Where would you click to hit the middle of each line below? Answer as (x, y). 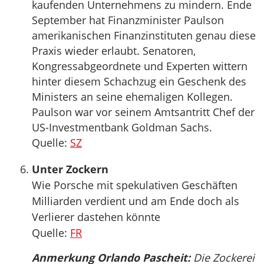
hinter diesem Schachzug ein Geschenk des (139, 81)
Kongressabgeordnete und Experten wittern (140, 66)
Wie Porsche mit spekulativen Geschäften (135, 185)
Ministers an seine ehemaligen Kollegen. (132, 97)
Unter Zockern (70, 169)
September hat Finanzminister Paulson (128, 20)
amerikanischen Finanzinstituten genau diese (144, 35)
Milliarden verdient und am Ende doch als (136, 201)
